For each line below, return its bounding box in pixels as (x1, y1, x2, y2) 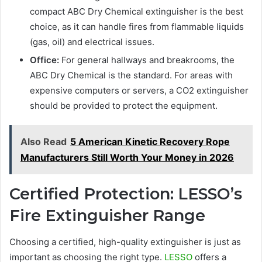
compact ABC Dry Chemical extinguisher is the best (30, 6, 243, 18)
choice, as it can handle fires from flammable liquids (30, 21, 244, 33)
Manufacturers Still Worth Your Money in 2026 (20, 151, 234, 164)
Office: (30, 54, 59, 66)
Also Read (20, 136, 67, 148)
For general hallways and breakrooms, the (59, 54, 235, 66)
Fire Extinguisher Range (9, 206, 205, 226)
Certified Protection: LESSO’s (9, 184, 242, 204)
